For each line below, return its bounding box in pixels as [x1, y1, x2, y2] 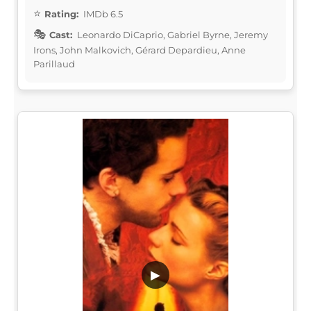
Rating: [44, 8, 78, 19]
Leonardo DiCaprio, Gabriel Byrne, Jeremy [75, 28, 268, 40]
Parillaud [33, 58, 75, 69]
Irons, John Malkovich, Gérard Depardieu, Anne [33, 44, 246, 56]
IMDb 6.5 [81, 8, 123, 19]
